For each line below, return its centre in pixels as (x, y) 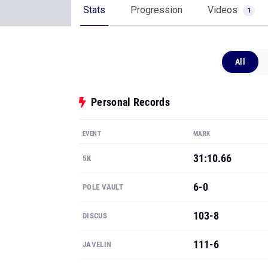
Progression (156, 10)
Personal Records (130, 102)
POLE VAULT (103, 187)
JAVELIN (97, 244)
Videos (224, 10)
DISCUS (95, 216)
